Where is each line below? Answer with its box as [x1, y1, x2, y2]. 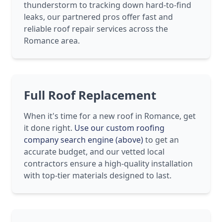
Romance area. [24, 35, 80, 47]
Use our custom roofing [74, 122, 165, 134]
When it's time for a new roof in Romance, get [24, 111, 196, 122]
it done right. [24, 122, 74, 134]
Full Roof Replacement [24, 87, 156, 104]
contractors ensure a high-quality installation [24, 158, 193, 169]
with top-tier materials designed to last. [24, 170, 171, 181]
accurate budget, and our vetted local [24, 146, 165, 158]
